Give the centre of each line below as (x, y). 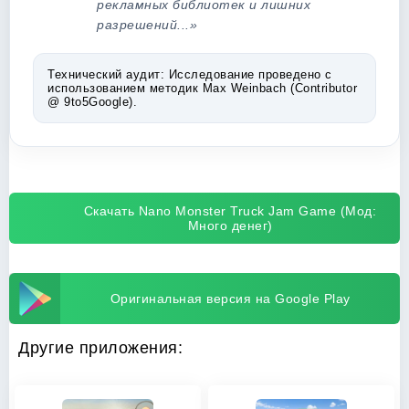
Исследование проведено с (248, 74)
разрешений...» (147, 25)
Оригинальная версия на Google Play (230, 299)
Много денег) (230, 225)
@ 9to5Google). (92, 102)
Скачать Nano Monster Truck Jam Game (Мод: (230, 211)
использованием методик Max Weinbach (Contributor (202, 88)
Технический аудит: (106, 74)
